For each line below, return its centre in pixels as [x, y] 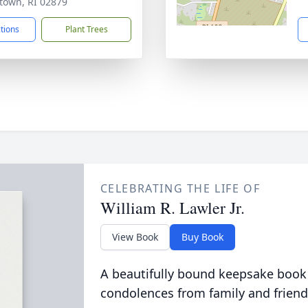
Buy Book [202, 237]
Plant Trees [86, 29]
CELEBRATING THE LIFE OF [180, 188]
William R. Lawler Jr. [172, 208]
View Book [135, 237]
